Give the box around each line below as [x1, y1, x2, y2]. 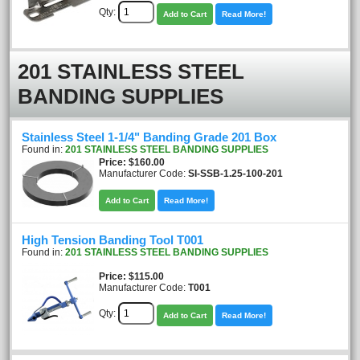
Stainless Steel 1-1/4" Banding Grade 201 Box [22, 131, 276, 144]
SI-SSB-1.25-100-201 [188, 168, 283, 179]
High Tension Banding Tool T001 [22, 234, 203, 247]
